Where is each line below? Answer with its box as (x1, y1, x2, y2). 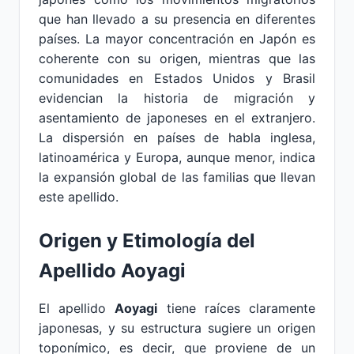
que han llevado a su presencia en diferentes (39, 11, 315, 27)
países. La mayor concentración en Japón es (39, 31, 315, 47)
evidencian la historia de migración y (39, 90, 315, 106)
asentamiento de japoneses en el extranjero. (39, 110, 315, 126)
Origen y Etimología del (39, 229, 255, 252)
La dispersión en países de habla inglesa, (39, 130, 315, 145)
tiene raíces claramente (157, 300, 316, 316)
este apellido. (39, 189, 119, 205)
